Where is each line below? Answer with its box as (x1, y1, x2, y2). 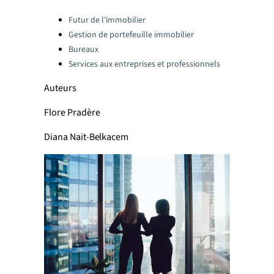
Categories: (43, 12, 91, 22)
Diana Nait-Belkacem (44, 130, 129, 144)
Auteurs (44, 81, 76, 95)
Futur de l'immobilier (68, 14, 146, 26)
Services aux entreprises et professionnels (68, 58, 220, 70)
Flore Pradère (44, 106, 100, 119)
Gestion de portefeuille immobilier (68, 29, 194, 41)
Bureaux (68, 43, 98, 56)
